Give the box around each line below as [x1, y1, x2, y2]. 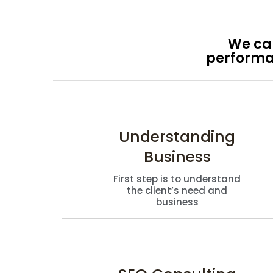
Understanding [119, 126, 236, 147]
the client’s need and [127, 183, 228, 197]
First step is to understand [113, 172, 241, 185]
